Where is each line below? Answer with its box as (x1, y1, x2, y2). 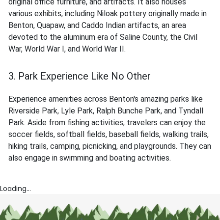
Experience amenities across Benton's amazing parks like (8, 94, 203, 104)
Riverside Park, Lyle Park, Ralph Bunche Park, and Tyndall (8, 106, 203, 116)
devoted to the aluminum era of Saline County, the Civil (8, 32, 197, 42)
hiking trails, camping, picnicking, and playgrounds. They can (8, 141, 211, 151)
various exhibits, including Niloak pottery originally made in (8, 9, 207, 19)
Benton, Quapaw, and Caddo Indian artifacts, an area (8, 21, 186, 30)
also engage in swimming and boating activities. (8, 153, 171, 163)
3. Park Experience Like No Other (8, 70, 151, 82)
